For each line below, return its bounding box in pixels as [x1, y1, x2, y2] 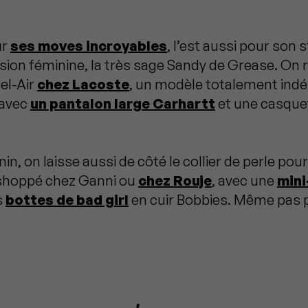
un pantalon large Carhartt [30, 94, 215, 112]
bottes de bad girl [5, 190, 129, 208]
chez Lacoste [37, 75, 129, 93]
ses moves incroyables [10, 36, 167, 54]
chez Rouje [138, 171, 212, 189]
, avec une [212, 171, 277, 189]
